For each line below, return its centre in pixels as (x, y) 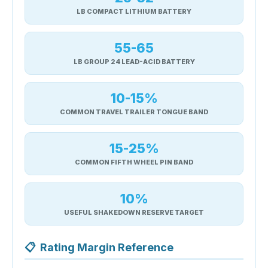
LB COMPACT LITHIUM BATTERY (134, 11)
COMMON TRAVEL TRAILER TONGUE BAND (134, 112)
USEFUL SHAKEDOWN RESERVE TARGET (134, 212)
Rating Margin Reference (107, 247)
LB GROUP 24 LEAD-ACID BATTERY (134, 61)
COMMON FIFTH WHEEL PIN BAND (134, 162)
